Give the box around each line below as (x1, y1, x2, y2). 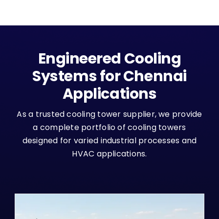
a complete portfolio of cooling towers (33, 122, 186, 133)
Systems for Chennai (32, 66, 187, 87)
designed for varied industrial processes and (22, 135, 197, 147)
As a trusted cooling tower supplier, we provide (17, 109, 202, 120)
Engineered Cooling (38, 48, 181, 69)
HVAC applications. (72, 148, 147, 160)
